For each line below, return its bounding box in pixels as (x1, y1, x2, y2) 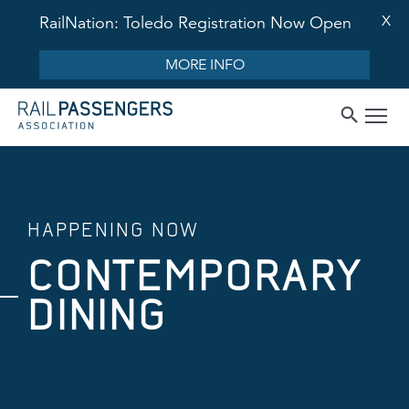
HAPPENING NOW (27, 219, 199, 240)
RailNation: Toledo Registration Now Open (39, 13, 351, 33)
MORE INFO (164, 56, 245, 74)
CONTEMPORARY (27, 253, 362, 299)
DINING (27, 292, 167, 338)
